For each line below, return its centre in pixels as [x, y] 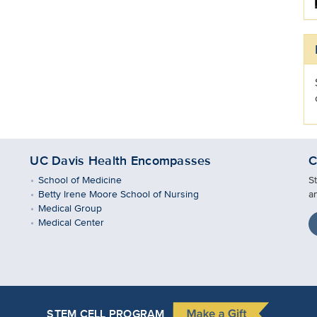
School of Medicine [80, 179]
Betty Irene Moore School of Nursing [118, 194]
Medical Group [70, 208]
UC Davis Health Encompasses [121, 161]
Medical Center [71, 222]
